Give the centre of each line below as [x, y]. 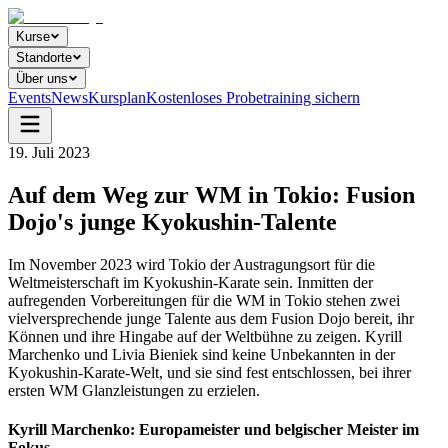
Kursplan [117, 97]
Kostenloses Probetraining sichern [253, 97]
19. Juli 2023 [49, 152]
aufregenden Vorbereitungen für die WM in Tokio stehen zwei [204, 300]
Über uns [42, 78]
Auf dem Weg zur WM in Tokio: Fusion [211, 194]
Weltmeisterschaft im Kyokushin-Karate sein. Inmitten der [190, 282]
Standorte [44, 57]
